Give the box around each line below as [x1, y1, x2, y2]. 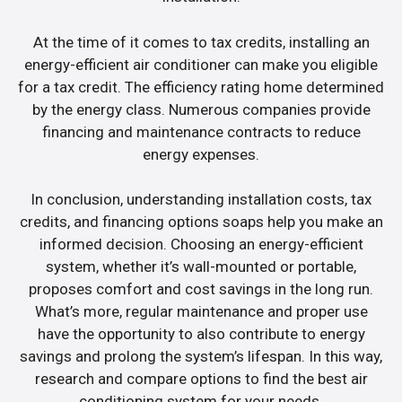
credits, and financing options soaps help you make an [19, 213, 383, 232]
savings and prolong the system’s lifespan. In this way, [20, 347, 382, 366]
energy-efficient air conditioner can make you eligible [24, 55, 378, 74]
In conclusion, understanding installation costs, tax [31, 190, 371, 209]
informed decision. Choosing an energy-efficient [39, 235, 363, 254]
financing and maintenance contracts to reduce [41, 122, 361, 141]
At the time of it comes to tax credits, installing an [32, 32, 370, 51]
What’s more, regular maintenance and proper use [34, 302, 368, 321]
